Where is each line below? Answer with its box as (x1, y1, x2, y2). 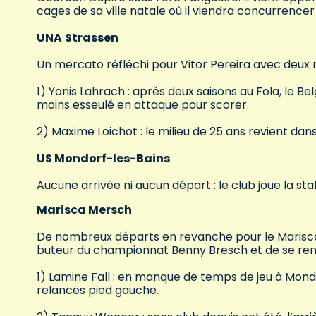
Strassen (65, 30, 119, 47)
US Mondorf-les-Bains (37, 150, 170, 167)
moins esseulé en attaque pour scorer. (37, 97, 249, 114)
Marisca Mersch (37, 202, 132, 219)
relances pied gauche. (37, 282, 159, 299)
